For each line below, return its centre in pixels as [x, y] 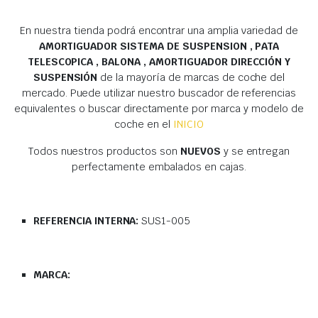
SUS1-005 [166, 220]
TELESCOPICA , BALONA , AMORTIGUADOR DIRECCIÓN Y [159, 61]
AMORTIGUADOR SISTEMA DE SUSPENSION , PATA [159, 46]
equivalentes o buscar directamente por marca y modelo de [159, 108]
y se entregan [257, 151]
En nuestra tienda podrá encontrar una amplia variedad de [159, 30]
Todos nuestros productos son [104, 151]
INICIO [188, 124]
